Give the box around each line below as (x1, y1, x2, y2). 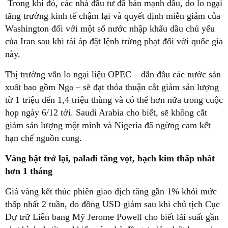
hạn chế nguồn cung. (5, 133, 82, 144)
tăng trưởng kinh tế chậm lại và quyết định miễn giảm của (5, 11, 220, 21)
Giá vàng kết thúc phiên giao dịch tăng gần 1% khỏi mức (5, 186, 217, 197)
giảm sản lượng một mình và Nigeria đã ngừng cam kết (5, 120, 211, 131)
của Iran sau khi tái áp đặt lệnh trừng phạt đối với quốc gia (5, 36, 223, 47)
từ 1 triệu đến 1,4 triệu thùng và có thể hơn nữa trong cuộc (5, 95, 223, 105)
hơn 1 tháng (5, 166, 52, 177)
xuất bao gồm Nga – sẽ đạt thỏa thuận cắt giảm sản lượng (5, 82, 219, 93)
